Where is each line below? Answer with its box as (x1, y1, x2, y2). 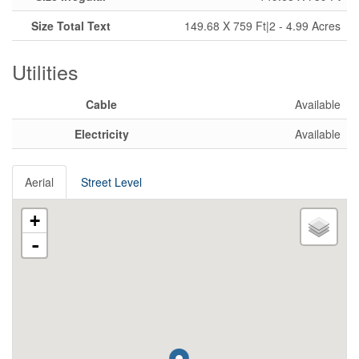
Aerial (25, 174, 54, 190)
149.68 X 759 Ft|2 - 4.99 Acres (184, 18, 341, 34)
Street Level (81, 174, 142, 190)
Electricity (74, 126, 129, 142)
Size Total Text (31, 18, 111, 34)
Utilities (12, 57, 79, 86)
